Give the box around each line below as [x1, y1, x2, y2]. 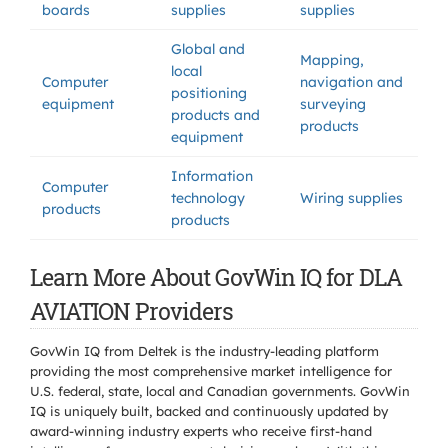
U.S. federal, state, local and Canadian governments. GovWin [30, 383, 410, 399]
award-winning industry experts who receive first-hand [30, 423, 372, 439]
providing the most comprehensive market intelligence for [30, 363, 392, 379]
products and [171, 106, 260, 124]
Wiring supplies [300, 189, 403, 207]
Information [171, 167, 253, 185]
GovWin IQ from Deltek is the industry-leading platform [30, 343, 379, 359]
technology [171, 189, 245, 207]
